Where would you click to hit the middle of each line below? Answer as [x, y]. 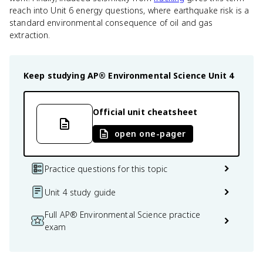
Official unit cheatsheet [145, 112]
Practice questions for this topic [106, 168]
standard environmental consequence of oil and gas [111, 23]
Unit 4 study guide [80, 192]
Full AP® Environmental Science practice [123, 215]
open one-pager [150, 134]
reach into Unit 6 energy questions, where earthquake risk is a [129, 10]
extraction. [30, 35]
